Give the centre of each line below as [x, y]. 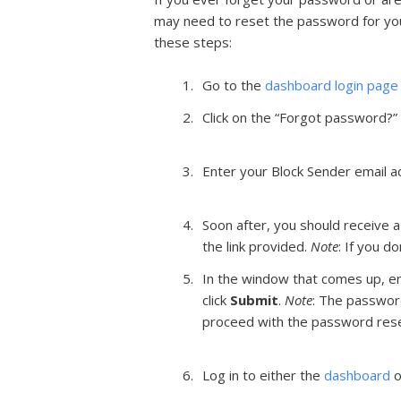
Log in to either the [263, 375]
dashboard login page [332, 85]
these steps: [193, 42]
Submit [254, 300]
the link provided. [256, 246]
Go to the [234, 85]
